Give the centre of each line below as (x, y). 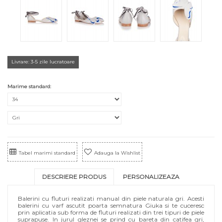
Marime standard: (30, 86)
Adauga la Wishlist (117, 153)
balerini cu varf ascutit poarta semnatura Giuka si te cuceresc (111, 205)
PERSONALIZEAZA (151, 177)
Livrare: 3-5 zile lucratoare (43, 62)
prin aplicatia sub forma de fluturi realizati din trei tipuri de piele (111, 212)
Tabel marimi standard (47, 153)
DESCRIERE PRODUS (74, 177)
